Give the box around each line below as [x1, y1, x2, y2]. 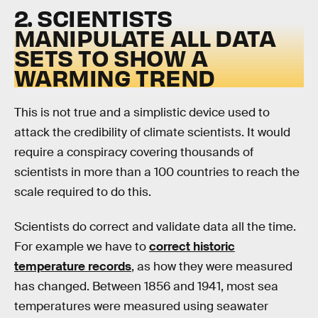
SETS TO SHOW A [14, 43, 207, 72]
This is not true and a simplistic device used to [14, 104, 270, 120]
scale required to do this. [14, 184, 151, 199]
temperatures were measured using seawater [14, 299, 268, 314]
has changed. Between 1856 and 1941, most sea [14, 279, 278, 295]
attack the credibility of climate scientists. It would [14, 124, 290, 140]
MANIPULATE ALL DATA [14, 23, 276, 53]
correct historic [149, 239, 235, 255]
